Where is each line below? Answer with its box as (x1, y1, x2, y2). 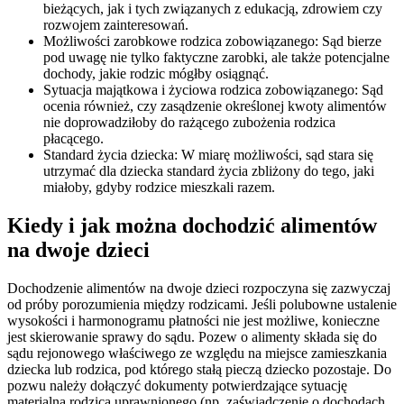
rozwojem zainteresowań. (43, 17, 188, 33)
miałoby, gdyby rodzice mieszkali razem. (43, 179, 275, 196)
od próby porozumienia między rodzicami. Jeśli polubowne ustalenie (7, 297, 397, 313)
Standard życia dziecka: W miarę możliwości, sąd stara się (43, 147, 373, 163)
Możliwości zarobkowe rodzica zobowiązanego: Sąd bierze (43, 33, 381, 50)
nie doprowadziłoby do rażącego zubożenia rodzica (43, 115, 335, 131)
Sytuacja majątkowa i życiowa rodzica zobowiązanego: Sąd (43, 82, 383, 98)
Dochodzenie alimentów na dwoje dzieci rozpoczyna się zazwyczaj (7, 280, 390, 297)
